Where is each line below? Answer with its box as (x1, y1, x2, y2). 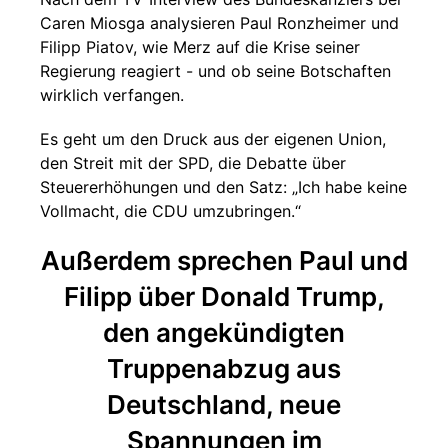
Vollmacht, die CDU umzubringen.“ (40, 201, 301, 221)
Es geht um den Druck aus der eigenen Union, (40, 129, 386, 149)
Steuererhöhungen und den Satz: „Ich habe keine (40, 177, 407, 197)
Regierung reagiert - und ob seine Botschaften (40, 61, 391, 81)
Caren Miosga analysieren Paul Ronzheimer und (40, 13, 399, 33)
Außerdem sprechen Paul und (40, 245, 408, 276)
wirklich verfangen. (40, 85, 184, 105)
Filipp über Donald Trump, (63, 281, 385, 312)
